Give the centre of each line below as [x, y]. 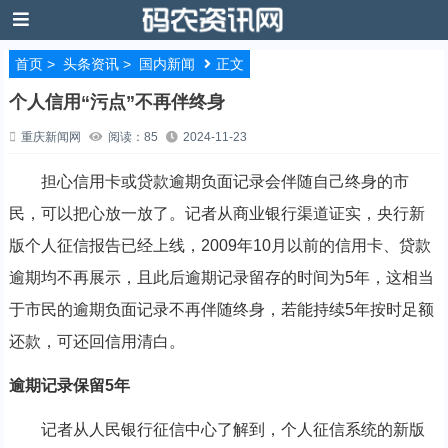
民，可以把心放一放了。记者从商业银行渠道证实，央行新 [216, 213]
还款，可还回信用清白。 [96, 341]
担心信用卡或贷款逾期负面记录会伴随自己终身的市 [208, 181]
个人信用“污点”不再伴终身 [116, 102]
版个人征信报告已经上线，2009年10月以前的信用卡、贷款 [219, 245]
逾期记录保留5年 [69, 385]
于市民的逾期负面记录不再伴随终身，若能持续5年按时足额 [221, 309]
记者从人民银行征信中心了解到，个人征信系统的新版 [216, 429]
